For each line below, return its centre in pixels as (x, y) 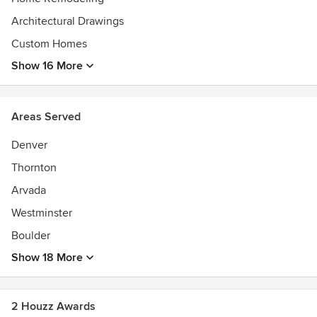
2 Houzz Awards (53, 306)
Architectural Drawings (68, 21)
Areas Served (46, 117)
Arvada (29, 190)
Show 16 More (47, 66)
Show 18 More (47, 258)
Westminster (42, 213)
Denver (29, 145)
